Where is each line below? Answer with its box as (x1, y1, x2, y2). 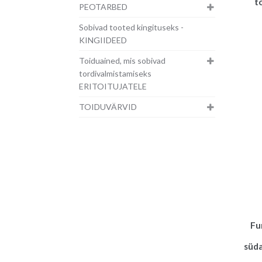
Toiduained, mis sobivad (78, 56, 166, 66)
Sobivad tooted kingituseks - (78, 22, 184, 33)
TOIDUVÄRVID (78, 102, 137, 112)
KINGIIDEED (78, 35, 127, 46)
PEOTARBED (78, 2, 127, 12)
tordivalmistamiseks (78, 68, 151, 79)
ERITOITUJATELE (78, 81, 147, 92)
